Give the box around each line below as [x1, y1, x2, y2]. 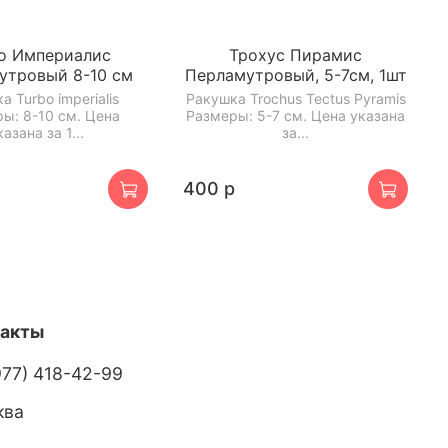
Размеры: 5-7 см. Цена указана [186, 107, 406, 125]
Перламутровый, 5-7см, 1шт [184, 65, 407, 86]
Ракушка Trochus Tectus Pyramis [185, 90, 406, 108]
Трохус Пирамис [229, 45, 363, 66]
